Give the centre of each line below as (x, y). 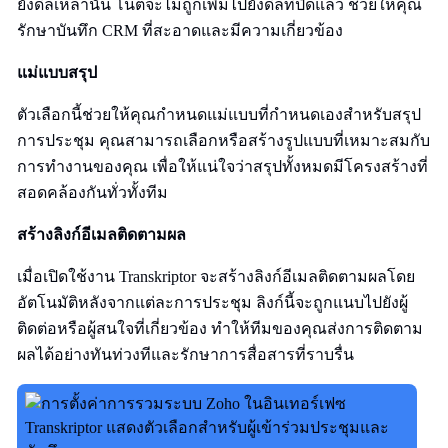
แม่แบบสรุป (57, 72)
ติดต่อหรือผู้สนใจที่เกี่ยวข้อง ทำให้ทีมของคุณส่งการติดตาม (220, 328)
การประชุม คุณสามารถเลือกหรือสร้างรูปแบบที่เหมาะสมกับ (223, 140)
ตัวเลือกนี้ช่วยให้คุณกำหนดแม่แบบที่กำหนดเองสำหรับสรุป (219, 114)
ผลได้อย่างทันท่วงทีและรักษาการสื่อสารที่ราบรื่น (185, 354)
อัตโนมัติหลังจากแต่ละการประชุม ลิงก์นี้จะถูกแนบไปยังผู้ (212, 302)
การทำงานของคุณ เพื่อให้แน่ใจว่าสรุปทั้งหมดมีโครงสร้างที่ (222, 166)
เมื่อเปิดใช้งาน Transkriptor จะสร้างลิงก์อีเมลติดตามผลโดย (216, 276)
